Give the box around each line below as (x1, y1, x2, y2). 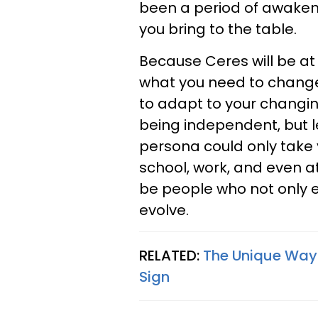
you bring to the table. (139, 19, 300, 39)
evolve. (139, 200, 189, 220)
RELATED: (139, 246, 203, 265)
